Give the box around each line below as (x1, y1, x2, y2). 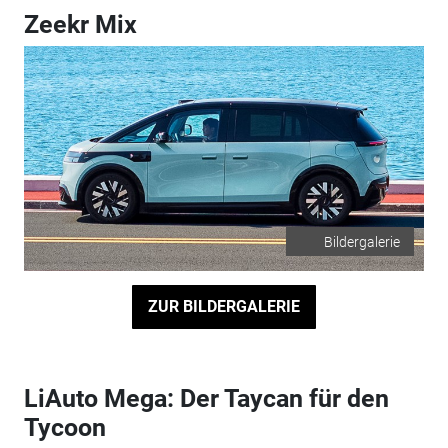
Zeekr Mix (23, 9, 137, 39)
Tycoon (23, 412, 106, 442)
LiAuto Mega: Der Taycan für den (23, 383, 389, 413)
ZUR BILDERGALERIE (147, 297, 300, 317)
